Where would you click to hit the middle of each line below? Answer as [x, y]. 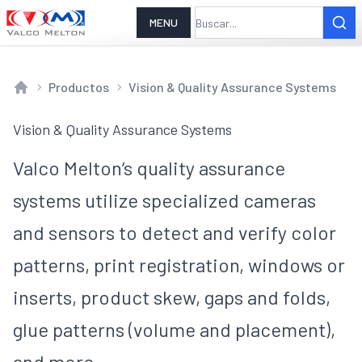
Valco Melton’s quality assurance [149, 168]
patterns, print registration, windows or [179, 265]
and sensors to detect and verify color [175, 232]
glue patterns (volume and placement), [174, 329]
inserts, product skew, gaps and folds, [172, 297]
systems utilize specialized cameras [164, 200]
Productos [79, 87]
